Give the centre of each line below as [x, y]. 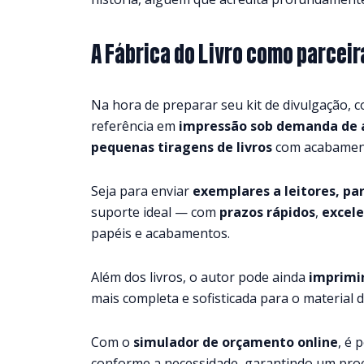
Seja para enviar [142, 191]
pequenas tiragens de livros [182, 147]
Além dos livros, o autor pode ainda [200, 277]
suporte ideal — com [155, 212]
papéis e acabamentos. [160, 233]
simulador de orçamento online [236, 342]
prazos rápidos [267, 212]
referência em [135, 126]
